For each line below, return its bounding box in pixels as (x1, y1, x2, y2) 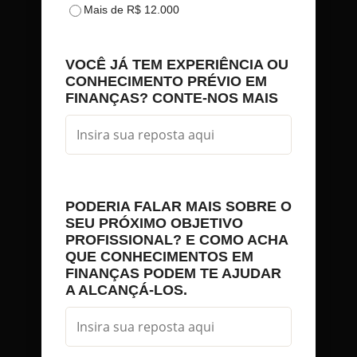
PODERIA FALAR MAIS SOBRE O (65, 198, 292, 214)
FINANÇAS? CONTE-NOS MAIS (65, 89, 278, 106)
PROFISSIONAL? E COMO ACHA (65, 231, 288, 248)
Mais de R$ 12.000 (84, 2, 179, 16)
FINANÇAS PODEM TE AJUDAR (65, 265, 281, 281)
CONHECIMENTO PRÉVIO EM (65, 73, 267, 89)
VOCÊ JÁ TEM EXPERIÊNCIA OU (65, 56, 288, 73)
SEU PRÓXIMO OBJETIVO (65, 214, 243, 231)
